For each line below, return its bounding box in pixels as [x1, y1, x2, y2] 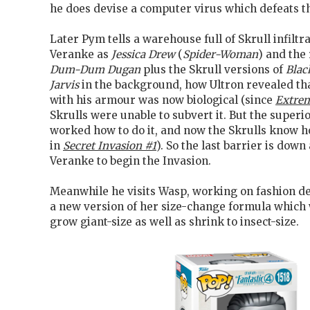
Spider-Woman [183, 48, 258, 62]
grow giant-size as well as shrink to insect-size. [50, 215, 299, 229]
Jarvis [50, 78, 79, 92]
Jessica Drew [111, 48, 175, 62]
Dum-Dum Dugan [50, 63, 140, 77]
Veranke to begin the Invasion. [50, 154, 211, 168]
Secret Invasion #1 [63, 139, 156, 153]
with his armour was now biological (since [50, 93, 275, 107]
